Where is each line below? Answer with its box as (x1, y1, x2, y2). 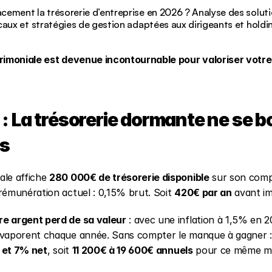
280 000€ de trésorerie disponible (49, 171, 209, 183)
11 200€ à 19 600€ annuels (72, 244, 193, 256)
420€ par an (174, 186, 232, 199)
